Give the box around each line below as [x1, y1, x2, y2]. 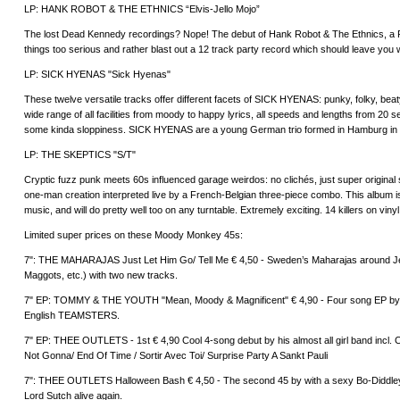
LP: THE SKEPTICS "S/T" [24, 149, 136, 161]
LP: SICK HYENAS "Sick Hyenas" [24, 69, 171, 80]
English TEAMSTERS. [24, 310, 120, 321]
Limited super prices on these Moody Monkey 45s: [24, 229, 243, 241]
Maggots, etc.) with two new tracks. [24, 270, 178, 281]
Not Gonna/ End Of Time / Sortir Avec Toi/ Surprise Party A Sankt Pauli [24, 350, 328, 362]
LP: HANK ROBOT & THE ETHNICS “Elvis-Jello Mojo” [24, 4, 260, 15]
